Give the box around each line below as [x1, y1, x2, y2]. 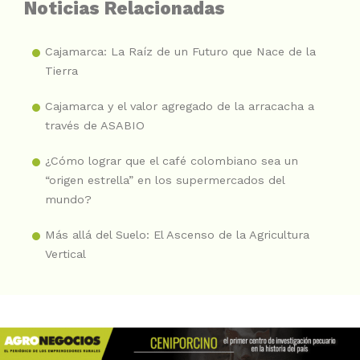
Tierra [45, 64, 78, 78]
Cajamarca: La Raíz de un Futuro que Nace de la [45, 45, 316, 59]
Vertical [45, 247, 86, 261]
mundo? [45, 193, 92, 207]
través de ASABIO [45, 119, 145, 133]
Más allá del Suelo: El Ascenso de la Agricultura [45, 228, 309, 242]
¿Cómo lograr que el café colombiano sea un [45, 154, 298, 168]
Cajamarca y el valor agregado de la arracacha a [45, 100, 314, 113]
